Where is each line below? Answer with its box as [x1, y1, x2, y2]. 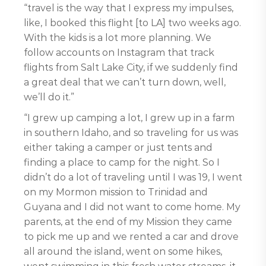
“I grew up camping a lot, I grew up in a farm [24, 112, 235, 123]
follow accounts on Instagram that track [24, 47, 214, 58]
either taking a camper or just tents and [24, 142, 213, 153]
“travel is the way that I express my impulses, [24, 2, 233, 14]
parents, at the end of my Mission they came [24, 216, 232, 227]
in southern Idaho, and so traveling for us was [24, 127, 238, 138]
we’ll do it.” [24, 91, 74, 103]
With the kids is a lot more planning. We [24, 32, 211, 43]
